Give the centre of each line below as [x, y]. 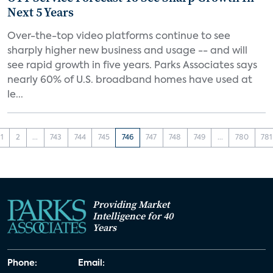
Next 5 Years [41, 12]
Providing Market [131, 204]
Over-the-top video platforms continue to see [119, 37]
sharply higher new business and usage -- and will [127, 51]
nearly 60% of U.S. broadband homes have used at [130, 80]
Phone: [22, 263]
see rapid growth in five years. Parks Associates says [132, 66]
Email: [91, 263]
